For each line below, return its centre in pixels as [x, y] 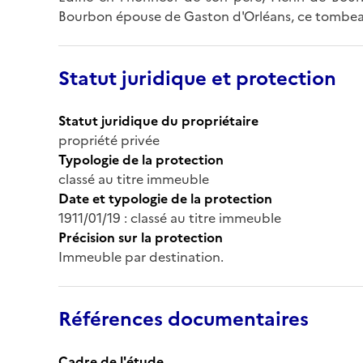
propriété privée [109, 140]
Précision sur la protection [141, 237]
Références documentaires [184, 319]
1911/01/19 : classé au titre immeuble [170, 218]
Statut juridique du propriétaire [158, 120]
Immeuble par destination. [141, 256]
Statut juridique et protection [197, 78]
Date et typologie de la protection [165, 198]
